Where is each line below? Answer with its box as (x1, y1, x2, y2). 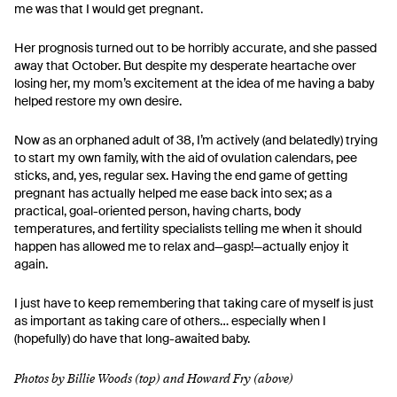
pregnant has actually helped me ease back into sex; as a (14, 185, 332, 201)
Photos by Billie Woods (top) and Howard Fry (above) (14, 368, 293, 387)
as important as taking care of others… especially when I (14, 313, 326, 329)
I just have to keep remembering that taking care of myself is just (14, 295, 374, 311)
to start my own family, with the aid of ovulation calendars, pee (14, 150, 357, 166)
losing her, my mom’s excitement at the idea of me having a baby (14, 75, 375, 91)
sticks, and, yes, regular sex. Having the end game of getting (14, 167, 347, 183)
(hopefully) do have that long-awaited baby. (14, 331, 250, 346)
